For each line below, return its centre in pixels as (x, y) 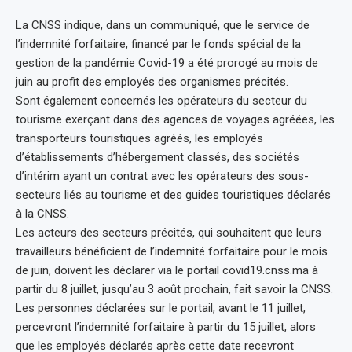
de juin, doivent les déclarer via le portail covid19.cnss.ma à (167, 270)
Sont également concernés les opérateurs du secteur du (161, 100)
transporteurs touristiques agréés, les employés (139, 138)
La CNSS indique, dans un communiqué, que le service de (163, 25)
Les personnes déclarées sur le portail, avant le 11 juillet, (161, 308)
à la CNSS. (42, 213)
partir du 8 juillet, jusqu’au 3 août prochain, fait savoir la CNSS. (174, 289)
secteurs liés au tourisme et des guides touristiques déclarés (173, 194)
